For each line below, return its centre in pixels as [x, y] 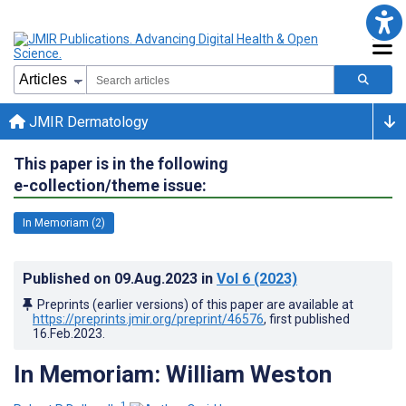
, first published [307, 319]
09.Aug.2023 [158, 278]
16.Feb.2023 [68, 333]
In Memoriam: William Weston [173, 374]
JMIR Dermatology [87, 121]
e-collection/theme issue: [110, 185]
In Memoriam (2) [64, 222]
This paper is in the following [121, 163]
